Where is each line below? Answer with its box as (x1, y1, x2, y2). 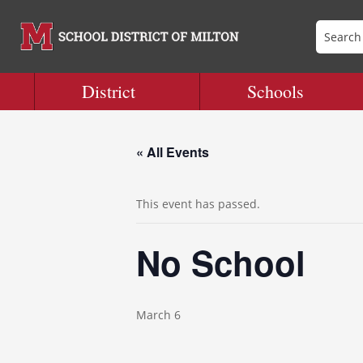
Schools (247, 79, 304, 103)
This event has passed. (136, 196, 260, 211)
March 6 (136, 307, 181, 322)
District (82, 79, 136, 103)
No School (136, 238, 305, 287)
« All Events (136, 143, 209, 161)
